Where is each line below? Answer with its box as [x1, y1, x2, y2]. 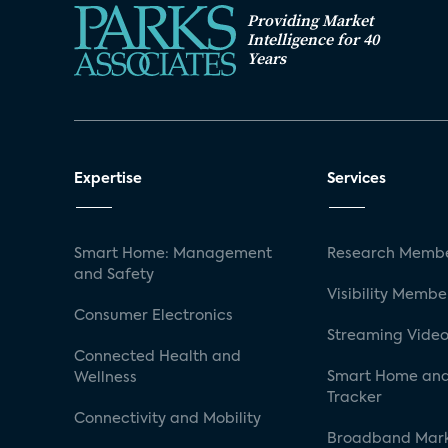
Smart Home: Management [74, 246, 272, 261]
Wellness [74, 370, 137, 385]
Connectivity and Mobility [74, 411, 261, 426]
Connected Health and [74, 349, 241, 364]
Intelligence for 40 [247, 28, 379, 50]
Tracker [327, 390, 383, 405]
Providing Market [247, 9, 373, 31]
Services [327, 172, 387, 186]
